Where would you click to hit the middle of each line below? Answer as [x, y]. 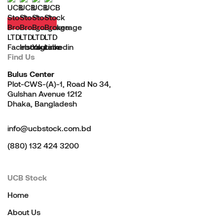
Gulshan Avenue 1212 [45, 93]
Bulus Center [31, 74]
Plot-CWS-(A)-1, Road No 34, [59, 83]
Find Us [21, 56]
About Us [24, 212]
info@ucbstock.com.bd [49, 128]
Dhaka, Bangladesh [42, 103]
